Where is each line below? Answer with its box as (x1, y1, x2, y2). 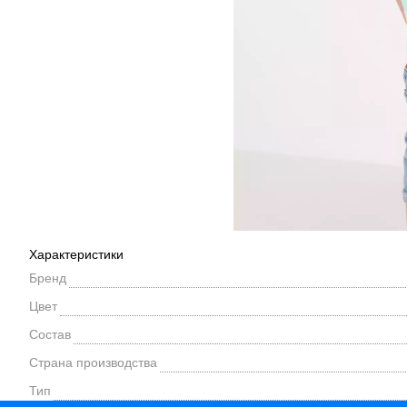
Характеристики (29, 247, 124, 262)
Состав (29, 327, 71, 342)
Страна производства (29, 355, 157, 370)
